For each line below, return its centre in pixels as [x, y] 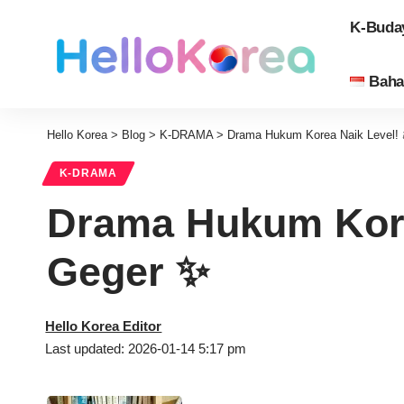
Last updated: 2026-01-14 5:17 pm [146, 349]
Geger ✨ [128, 272]
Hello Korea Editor [104, 326]
